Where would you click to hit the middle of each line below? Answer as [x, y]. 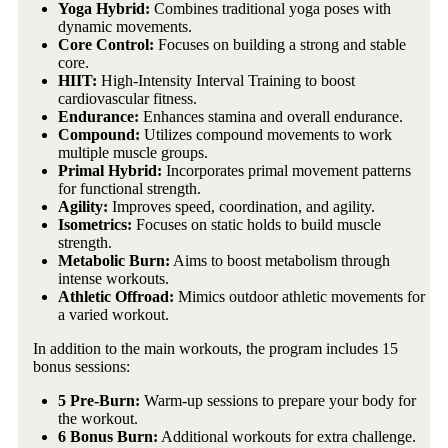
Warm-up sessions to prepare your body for [278, 400]
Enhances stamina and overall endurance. [271, 116]
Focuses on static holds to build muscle [256, 224]
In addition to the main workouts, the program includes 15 [215, 348]
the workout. [98, 418]
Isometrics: [95, 224]
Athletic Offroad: [116, 296]
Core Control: [106, 44]
